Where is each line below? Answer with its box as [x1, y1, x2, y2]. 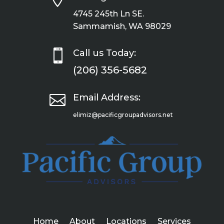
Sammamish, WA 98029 [72, 21, 171, 31]
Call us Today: [72, 47, 136, 58]
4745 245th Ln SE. [72, 8, 144, 18]
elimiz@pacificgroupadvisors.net [72, 110, 173, 118]
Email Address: [72, 91, 140, 103]
